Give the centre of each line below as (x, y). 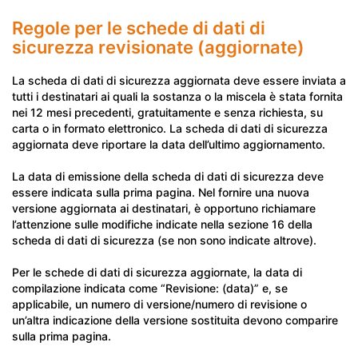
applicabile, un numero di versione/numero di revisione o (159, 304)
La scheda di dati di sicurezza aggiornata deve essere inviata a (179, 80)
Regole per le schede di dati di (139, 28)
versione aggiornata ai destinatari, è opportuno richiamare (164, 208)
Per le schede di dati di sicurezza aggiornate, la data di (157, 272)
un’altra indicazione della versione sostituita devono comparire (175, 320)
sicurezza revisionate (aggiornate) (158, 47)
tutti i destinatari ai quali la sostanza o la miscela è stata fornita (177, 96)
